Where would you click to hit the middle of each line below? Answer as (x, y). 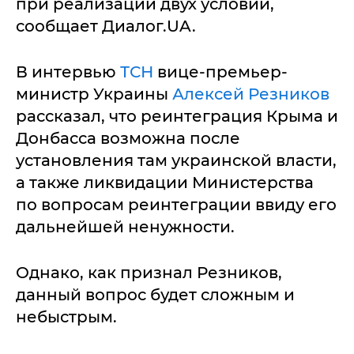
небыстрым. (66, 316)
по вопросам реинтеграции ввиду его (176, 204)
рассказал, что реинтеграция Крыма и (177, 116)
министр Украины (94, 94)
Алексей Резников (251, 94)
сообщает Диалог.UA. (106, 26)
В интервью (68, 72)
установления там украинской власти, (176, 160)
